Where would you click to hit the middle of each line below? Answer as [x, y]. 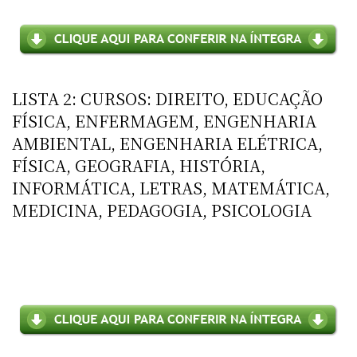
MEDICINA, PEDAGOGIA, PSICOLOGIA [162, 210]
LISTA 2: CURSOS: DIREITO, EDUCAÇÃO [167, 98]
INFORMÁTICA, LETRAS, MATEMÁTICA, [171, 187]
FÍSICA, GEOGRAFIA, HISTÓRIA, [139, 165]
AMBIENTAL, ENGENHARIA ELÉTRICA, [167, 143]
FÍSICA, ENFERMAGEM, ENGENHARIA [164, 120]
